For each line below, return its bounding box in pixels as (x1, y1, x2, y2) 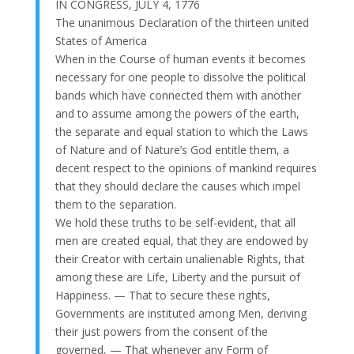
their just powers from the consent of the (55, 323, 268, 339)
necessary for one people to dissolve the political (55, 69, 306, 85)
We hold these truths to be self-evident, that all (55, 214, 296, 230)
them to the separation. (55, 196, 176, 212)
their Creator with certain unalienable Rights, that (55, 250, 305, 266)
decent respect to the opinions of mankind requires (55, 160, 317, 175)
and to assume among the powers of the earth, (55, 105, 299, 121)
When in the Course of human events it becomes (55, 51, 306, 66)
